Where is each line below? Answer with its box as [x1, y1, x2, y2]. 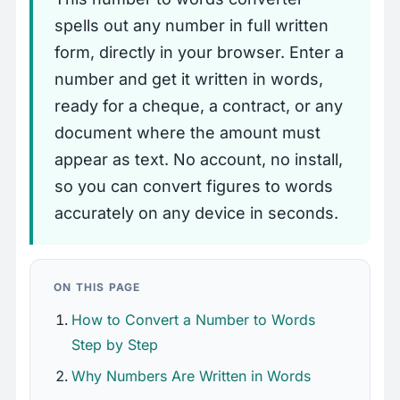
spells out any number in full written [54, 16, 329, 36]
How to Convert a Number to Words [71, 311, 315, 329]
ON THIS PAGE [54, 280, 141, 295]
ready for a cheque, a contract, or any [54, 96, 343, 116]
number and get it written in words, [54, 70, 323, 89]
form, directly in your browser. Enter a [54, 43, 344, 62]
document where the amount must [54, 123, 321, 143]
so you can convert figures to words [54, 177, 333, 196]
